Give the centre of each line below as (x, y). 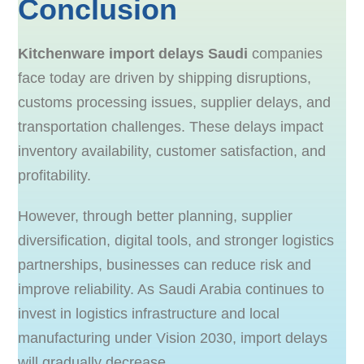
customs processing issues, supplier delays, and (175, 102)
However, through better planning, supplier (156, 216)
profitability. (55, 175)
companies (286, 53)
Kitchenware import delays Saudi (133, 53)
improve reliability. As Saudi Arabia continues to (171, 289)
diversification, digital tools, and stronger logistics (176, 240)
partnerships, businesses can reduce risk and (165, 264)
